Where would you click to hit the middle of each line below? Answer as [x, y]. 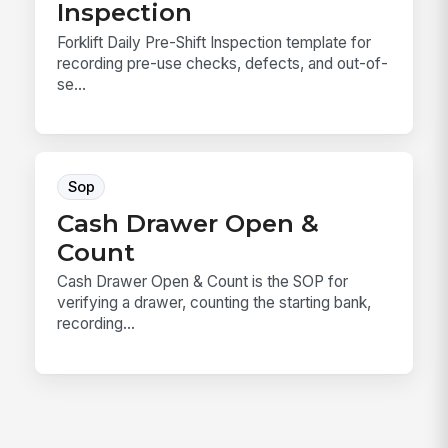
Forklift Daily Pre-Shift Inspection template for [214, 42]
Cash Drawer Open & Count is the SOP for [203, 282]
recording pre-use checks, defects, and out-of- [223, 63]
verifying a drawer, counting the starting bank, [214, 303]
